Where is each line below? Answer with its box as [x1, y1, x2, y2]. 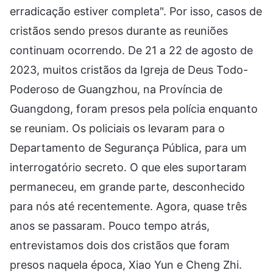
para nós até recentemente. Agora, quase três [10, 199, 247, 213]
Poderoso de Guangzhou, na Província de [10, 82, 222, 96]
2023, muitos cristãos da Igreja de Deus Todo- [10, 63, 248, 76]
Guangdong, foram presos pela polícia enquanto [10, 102, 258, 115]
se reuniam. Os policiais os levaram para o [10, 121, 225, 135]
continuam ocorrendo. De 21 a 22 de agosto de [10, 43, 253, 57]
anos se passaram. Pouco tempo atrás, [10, 219, 210, 232]
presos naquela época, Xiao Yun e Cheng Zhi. [10, 258, 242, 271]
